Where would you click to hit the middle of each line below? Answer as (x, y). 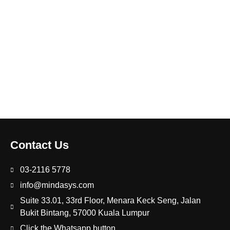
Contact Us (40, 145)
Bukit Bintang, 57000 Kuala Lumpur (84, 213)
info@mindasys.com (57, 185)
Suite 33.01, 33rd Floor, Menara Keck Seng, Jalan (110, 201)
